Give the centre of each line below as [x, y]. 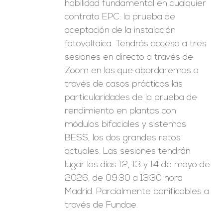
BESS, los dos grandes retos [123, 138]
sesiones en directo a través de [129, 57]
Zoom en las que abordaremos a [132, 71]
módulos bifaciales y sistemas [126, 125]
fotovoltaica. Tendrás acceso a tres [136, 44]
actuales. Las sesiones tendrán [128, 152]
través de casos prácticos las [124, 84]
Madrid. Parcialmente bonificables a [137, 192]
